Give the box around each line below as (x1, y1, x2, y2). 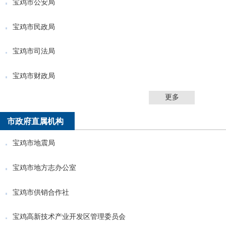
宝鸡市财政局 (13, 71, 55, 80)
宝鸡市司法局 (13, 47, 55, 55)
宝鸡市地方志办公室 (13, 163, 77, 172)
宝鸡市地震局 (13, 139, 55, 147)
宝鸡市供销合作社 (13, 188, 70, 196)
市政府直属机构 (7, 116, 64, 126)
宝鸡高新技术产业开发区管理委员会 (13, 212, 126, 221)
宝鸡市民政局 (13, 22, 55, 31)
